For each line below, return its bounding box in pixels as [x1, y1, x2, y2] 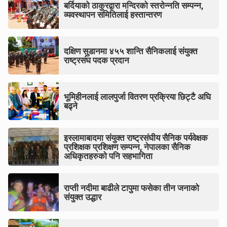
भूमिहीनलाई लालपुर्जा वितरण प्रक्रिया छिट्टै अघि [64, 90, 211, 102]
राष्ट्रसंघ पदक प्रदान [64, 54, 130, 66]
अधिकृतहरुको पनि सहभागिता [64, 149, 153, 162]
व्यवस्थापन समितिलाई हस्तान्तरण [64, 8, 162, 20]
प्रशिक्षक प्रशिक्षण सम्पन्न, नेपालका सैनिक [64, 140, 191, 153]
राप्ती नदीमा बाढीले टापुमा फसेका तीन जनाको [64, 181, 200, 194]
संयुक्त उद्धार [64, 191, 102, 203]
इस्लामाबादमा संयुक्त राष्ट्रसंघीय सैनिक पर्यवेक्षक [64, 131, 208, 143]
